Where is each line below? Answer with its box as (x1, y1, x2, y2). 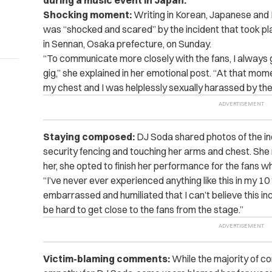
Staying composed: (42, 131, 135, 143)
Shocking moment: (42, 8, 132, 21)
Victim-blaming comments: (42, 253, 170, 265)
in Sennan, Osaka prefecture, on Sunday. (42, 38, 211, 50)
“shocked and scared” (63, 23, 156, 36)
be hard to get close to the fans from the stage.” (42, 203, 243, 216)
